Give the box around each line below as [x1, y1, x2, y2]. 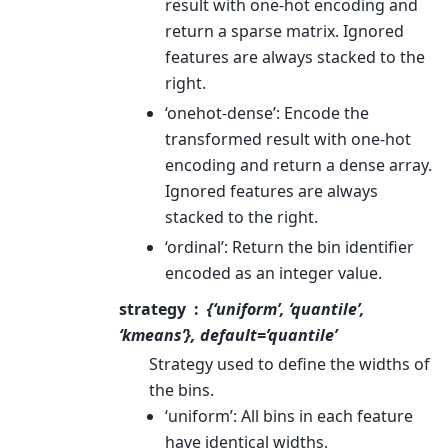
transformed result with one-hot [165, 127, 411, 150]
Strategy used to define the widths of [149, 352, 430, 375]
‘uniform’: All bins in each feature [165, 404, 413, 427]
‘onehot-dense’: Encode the [165, 101, 369, 124]
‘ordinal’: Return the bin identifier [165, 235, 414, 258]
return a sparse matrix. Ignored [165, 19, 404, 42]
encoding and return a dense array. [165, 153, 432, 176]
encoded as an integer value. [165, 261, 382, 284]
